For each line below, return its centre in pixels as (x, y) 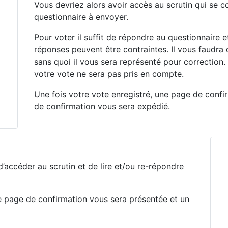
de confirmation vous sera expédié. (102, 107)
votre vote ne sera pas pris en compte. (109, 74)
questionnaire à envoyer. (81, 17)
